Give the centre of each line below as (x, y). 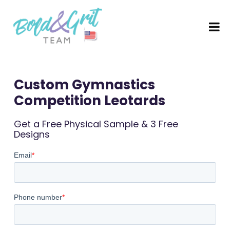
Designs (32, 135)
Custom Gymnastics (84, 85)
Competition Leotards (89, 101)
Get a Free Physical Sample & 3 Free (96, 124)
